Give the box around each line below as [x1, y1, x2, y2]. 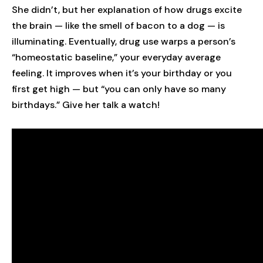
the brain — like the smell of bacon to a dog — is [12, 19, 225, 32]
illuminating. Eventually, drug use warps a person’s [12, 35, 235, 48]
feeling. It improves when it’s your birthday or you [12, 67, 232, 79]
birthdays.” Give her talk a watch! [12, 99, 160, 111]
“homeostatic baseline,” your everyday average [12, 51, 221, 63]
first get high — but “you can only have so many [12, 83, 226, 95]
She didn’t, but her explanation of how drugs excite [12, 4, 242, 16]
